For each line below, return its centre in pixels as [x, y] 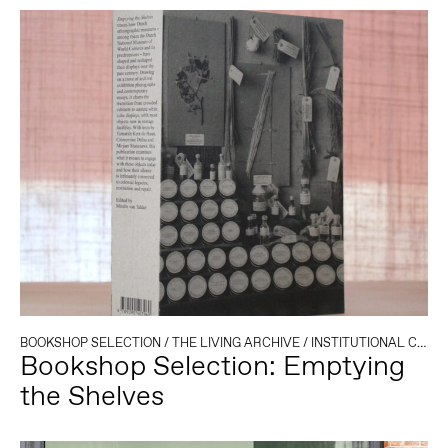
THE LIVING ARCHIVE [235, 343]
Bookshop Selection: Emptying [212, 366]
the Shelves [91, 396]
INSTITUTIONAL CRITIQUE [363, 343]
